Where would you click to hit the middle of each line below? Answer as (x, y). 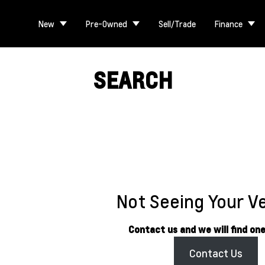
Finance (229, 24)
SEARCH (132, 80)
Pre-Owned (106, 24)
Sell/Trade (177, 24)
